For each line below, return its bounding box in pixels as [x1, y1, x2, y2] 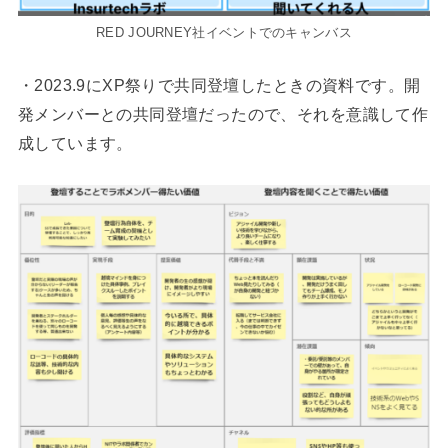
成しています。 [17, 134, 133, 153]
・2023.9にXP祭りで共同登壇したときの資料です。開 [17, 76, 421, 95]
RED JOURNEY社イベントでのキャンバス [96, 24, 352, 40]
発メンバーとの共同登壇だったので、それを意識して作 [17, 105, 429, 124]
